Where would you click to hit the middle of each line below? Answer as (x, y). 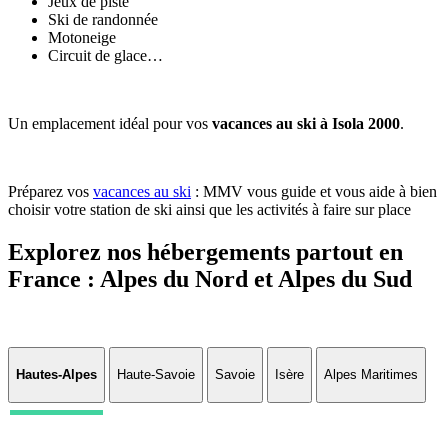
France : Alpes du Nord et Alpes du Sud (210, 278)
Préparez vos (50, 191)
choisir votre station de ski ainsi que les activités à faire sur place (209, 209)
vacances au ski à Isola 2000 (306, 123)
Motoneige (82, 37)
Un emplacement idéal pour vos (110, 123)
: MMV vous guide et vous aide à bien (314, 191)
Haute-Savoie (156, 375)
